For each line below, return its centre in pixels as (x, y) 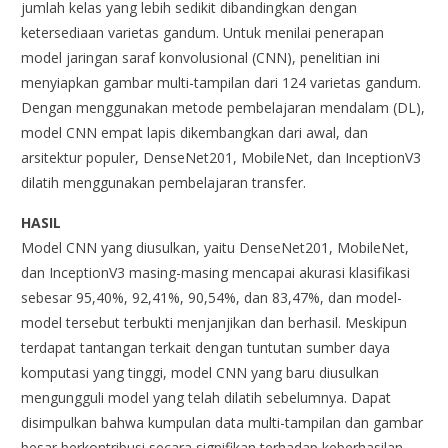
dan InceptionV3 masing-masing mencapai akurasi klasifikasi (216, 272)
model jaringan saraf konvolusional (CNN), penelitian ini (201, 57)
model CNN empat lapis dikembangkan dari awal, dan (195, 132)
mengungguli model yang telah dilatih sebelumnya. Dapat (206, 397)
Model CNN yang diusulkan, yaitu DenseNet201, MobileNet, (215, 247)
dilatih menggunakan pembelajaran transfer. (164, 182)
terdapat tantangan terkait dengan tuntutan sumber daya (206, 347)
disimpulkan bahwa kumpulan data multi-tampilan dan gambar (222, 422)
